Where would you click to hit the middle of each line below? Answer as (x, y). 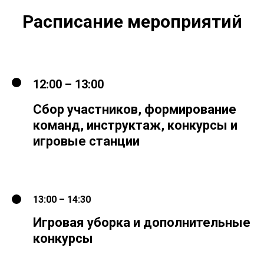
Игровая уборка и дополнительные (142, 223)
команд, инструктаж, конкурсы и (135, 126)
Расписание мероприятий (132, 22)
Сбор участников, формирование (135, 110)
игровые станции (86, 141)
